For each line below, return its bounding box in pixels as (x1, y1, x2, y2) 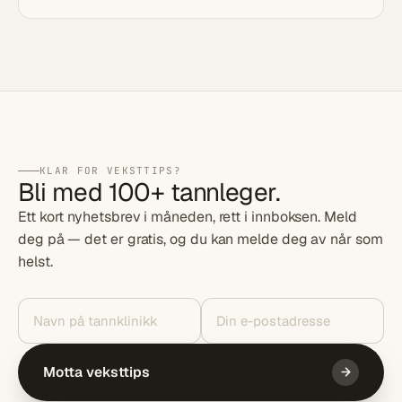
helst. (18, 251, 53, 271)
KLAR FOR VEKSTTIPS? (39, 163, 182, 177)
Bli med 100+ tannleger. (18, 175, 281, 208)
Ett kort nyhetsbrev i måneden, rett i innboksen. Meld (18, 206, 357, 226)
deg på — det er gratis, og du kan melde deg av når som (18, 229, 383, 249)
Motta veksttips (43, 363, 150, 381)
